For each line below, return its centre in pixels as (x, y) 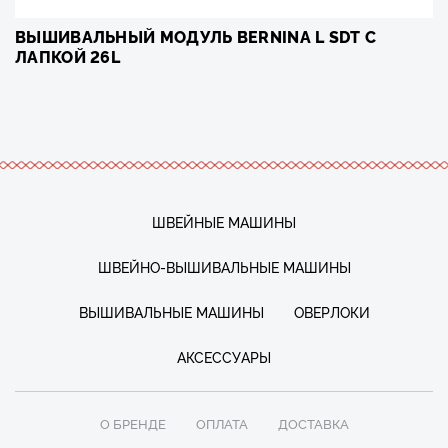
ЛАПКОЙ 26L (68, 55)
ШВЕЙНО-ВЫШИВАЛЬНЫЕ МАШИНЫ (224, 266)
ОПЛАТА (221, 422)
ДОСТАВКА (313, 422)
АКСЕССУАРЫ (224, 356)
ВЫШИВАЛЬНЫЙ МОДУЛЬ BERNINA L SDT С (196, 35)
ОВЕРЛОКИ (331, 311)
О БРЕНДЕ (132, 422)
